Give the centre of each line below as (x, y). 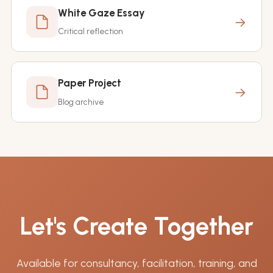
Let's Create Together (136, 226)
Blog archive (81, 101)
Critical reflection (90, 31)
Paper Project (89, 83)
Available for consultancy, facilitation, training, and (136, 263)
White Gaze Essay (101, 13)
